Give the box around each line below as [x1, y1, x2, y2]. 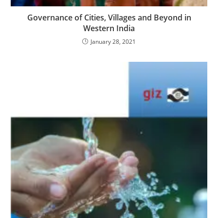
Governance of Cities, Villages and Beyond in [27, 12, 191, 23]
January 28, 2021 [91, 37, 136, 46]
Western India [83, 23, 135, 34]
